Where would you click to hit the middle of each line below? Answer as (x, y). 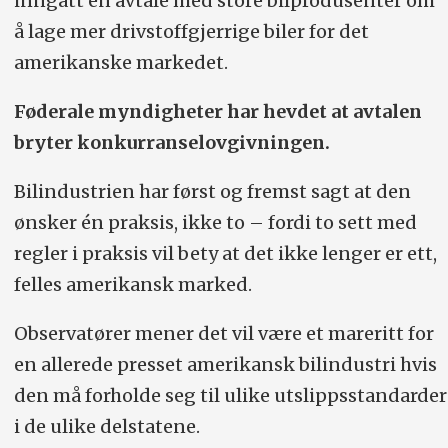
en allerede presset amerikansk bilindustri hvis (225, 364)
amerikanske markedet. (122, 62)
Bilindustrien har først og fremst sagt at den (212, 191)
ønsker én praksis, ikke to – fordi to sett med (215, 222)
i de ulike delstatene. (106, 426)
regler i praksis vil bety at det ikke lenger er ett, (225, 253)
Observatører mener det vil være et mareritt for (223, 333)
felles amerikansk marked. (132, 284)
